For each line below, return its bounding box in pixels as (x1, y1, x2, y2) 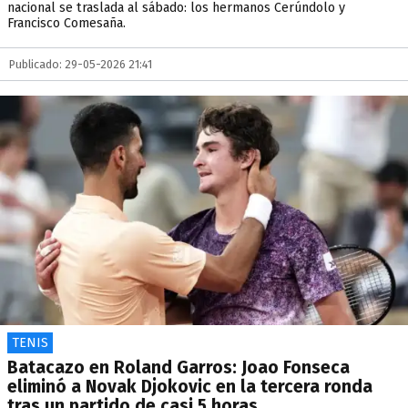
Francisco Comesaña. (7, 15, 126, 31)
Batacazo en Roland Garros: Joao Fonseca (7, 357, 350, 378)
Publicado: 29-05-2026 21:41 (9, 57, 152, 71)
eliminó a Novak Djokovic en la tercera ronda (7, 376, 372, 397)
